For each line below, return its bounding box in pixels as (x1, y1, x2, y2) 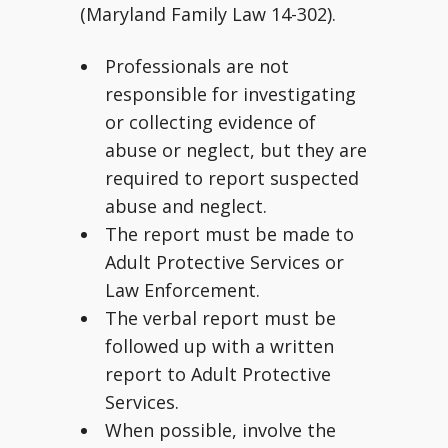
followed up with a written (105, 334, 334, 358)
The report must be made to (105, 222, 354, 246)
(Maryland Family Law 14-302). (80, 2, 336, 26)
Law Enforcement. (105, 278, 260, 302)
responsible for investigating (105, 82, 356, 106)
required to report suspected (105, 166, 359, 190)
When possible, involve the (105, 418, 336, 442)
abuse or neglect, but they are (105, 138, 367, 162)
